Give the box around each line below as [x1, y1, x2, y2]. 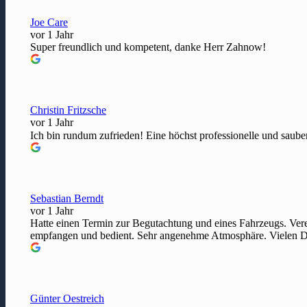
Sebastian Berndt [30, 192, 103, 204]
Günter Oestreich [30, 292, 104, 304]
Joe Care [30, 16, 68, 28]
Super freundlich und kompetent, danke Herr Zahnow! [30, 40, 266, 53]
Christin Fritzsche [30, 103, 106, 116]
